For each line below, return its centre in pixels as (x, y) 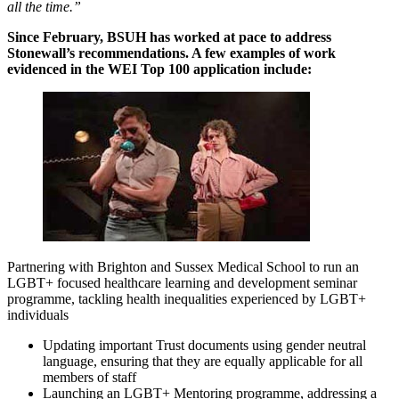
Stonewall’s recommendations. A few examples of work (171, 53)
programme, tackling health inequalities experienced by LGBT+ (187, 299)
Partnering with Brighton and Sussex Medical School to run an (183, 267)
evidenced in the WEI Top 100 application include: (159, 69)
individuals (38, 315)
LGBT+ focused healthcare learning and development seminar (182, 283)
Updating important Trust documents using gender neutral (204, 346)
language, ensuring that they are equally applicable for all (203, 362)
